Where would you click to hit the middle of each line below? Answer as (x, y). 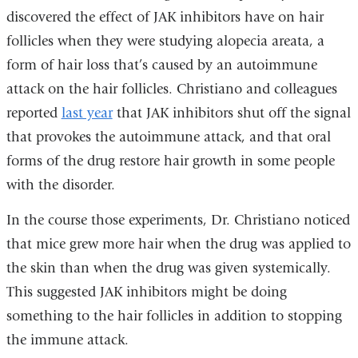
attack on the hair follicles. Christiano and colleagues (171, 89)
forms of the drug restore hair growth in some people (170, 161)
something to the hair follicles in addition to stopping (174, 316)
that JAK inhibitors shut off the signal (231, 113)
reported (34, 113)
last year (87, 113)
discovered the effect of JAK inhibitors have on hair (165, 18)
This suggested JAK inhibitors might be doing (146, 292)
